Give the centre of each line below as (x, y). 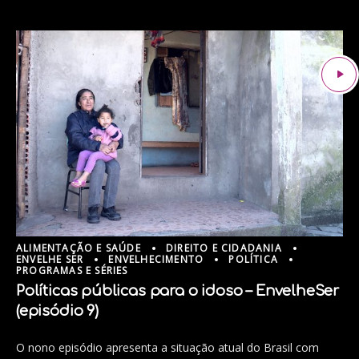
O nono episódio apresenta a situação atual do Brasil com (167, 347)
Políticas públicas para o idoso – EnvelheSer (178, 290)
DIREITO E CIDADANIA (224, 248)
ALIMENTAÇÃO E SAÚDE (79, 248)
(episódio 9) (57, 311)
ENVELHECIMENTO (156, 260)
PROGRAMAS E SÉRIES (72, 271)
